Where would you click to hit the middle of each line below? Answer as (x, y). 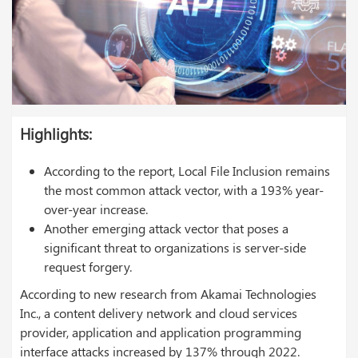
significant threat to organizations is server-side (175, 248)
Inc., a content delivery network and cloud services (159, 313)
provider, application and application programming (161, 332)
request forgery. (88, 267)
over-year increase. (96, 209)
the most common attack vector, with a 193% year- (184, 190)
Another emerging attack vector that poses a (166, 229)
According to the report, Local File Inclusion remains (187, 171)
